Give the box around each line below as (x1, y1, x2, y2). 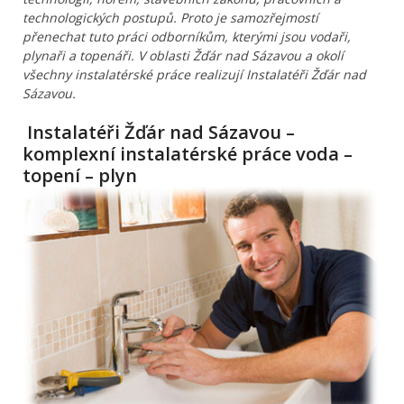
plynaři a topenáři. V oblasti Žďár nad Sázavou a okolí (23, 47, 344, 65)
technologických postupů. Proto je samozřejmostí (23, 9, 318, 27)
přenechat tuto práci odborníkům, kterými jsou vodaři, (23, 28, 351, 46)
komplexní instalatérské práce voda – (23, 142, 353, 167)
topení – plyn (23, 163, 137, 188)
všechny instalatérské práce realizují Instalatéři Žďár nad (23, 66, 366, 84)
